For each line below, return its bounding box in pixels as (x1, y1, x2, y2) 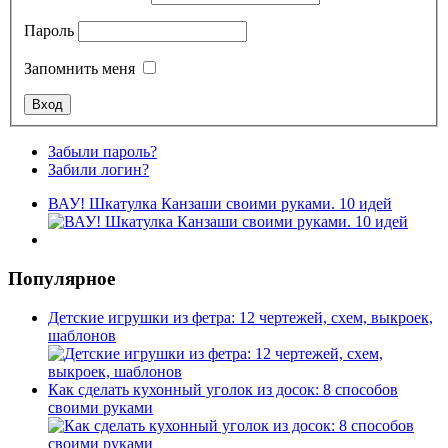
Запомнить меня (24, 60, 135, 78)
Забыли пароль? (48, 143, 157, 161)
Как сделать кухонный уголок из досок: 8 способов (48, 380, 398, 398)
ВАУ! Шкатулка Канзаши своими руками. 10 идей (48, 195, 392, 213)
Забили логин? (48, 161, 149, 179)
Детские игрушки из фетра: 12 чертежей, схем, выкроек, (48, 308, 433, 326)
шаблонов (48, 326, 116, 344)
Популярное (8, 267, 115, 289)
